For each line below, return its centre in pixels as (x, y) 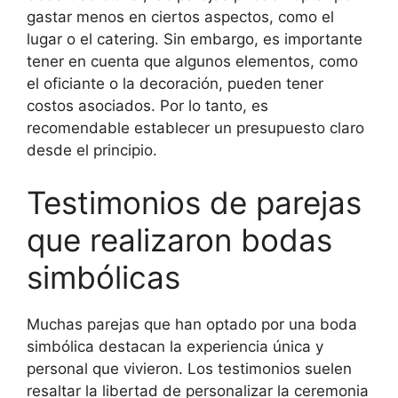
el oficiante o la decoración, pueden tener (175, 83)
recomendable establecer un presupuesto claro (195, 127)
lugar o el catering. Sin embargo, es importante (195, 39)
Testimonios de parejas (194, 203)
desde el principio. (92, 150)
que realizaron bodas (179, 240)
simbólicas (103, 277)
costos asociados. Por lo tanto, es (147, 105)
